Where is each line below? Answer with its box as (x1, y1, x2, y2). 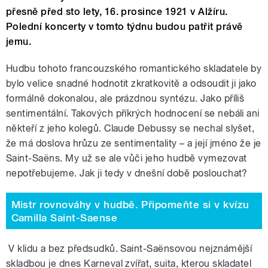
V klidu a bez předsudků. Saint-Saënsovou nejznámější (6, 243, 252, 255)
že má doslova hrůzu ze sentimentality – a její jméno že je (6, 138, 261, 150)
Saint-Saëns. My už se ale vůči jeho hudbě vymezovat (6, 153, 247, 165)
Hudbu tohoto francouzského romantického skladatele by (6, 63, 262, 75)
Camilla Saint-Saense (11, 211, 118, 224)
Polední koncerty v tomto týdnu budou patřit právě (6, 21, 243, 33)
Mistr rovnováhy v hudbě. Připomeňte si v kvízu (11, 198, 249, 211)
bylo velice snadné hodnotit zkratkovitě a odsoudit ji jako (6, 78, 257, 90)
